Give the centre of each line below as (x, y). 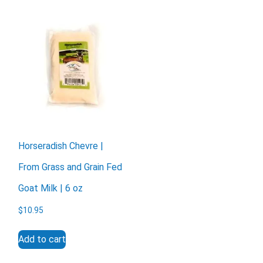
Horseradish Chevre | (61, 146)
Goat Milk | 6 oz (51, 188)
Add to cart (42, 240)
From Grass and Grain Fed (70, 167)
